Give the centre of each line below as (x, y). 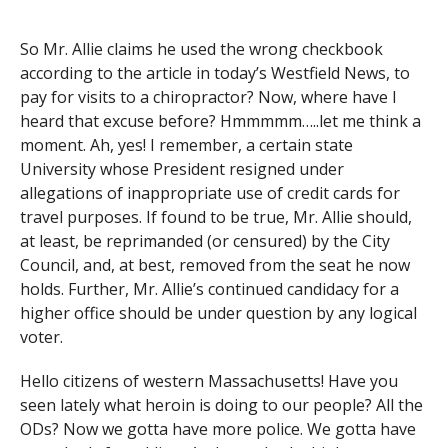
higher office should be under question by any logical (218, 313)
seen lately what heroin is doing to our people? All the (221, 405)
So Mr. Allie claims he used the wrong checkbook (201, 49)
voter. (41, 337)
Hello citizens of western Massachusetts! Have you (208, 381)
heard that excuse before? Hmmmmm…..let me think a (220, 121)
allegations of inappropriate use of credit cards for (209, 193)
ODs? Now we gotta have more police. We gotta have (217, 429)
